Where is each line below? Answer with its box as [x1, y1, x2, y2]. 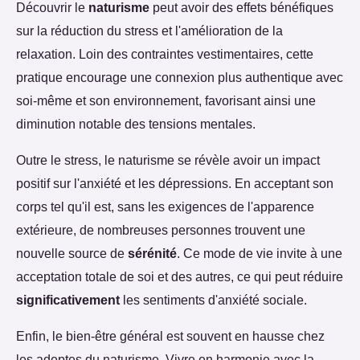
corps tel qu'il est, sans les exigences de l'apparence [16, 199, 314, 215]
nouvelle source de [16, 246, 128, 261]
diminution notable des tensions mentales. [16, 117, 256, 132]
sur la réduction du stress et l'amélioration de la [16, 23, 283, 39]
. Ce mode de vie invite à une [177, 246, 342, 261]
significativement [16, 292, 120, 308]
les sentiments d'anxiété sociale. [120, 292, 307, 308]
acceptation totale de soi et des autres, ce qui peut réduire [16, 269, 343, 284]
